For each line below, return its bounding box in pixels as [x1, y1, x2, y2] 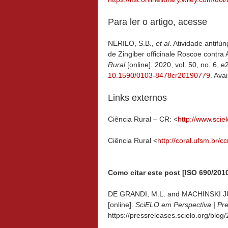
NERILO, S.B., [108, 39, 156, 47]
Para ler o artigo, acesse [108, 16, 207, 27]
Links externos [108, 92, 167, 103]
